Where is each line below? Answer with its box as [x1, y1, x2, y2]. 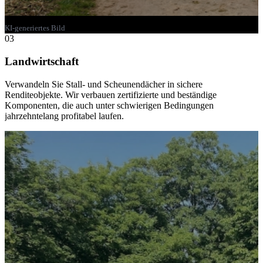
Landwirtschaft [5, 55, 79, 68]
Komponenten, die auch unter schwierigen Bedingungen [5, 100, 214, 110]
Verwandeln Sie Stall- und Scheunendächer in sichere [5, 79, 203, 89]
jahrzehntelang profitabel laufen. [5, 110, 124, 121]
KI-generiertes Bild [5, 23, 65, 33]
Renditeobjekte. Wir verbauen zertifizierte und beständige [5, 89, 217, 100]
